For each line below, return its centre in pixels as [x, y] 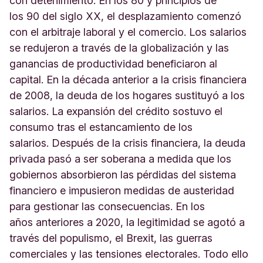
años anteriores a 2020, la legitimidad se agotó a [127, 222]
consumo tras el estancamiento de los [101, 127]
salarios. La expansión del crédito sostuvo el [116, 111]
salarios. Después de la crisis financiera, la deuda [127, 143]
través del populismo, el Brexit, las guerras [111, 238]
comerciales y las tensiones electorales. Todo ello [129, 254]
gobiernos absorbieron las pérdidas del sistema [123, 175]
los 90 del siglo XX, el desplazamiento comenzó [125, 16]
